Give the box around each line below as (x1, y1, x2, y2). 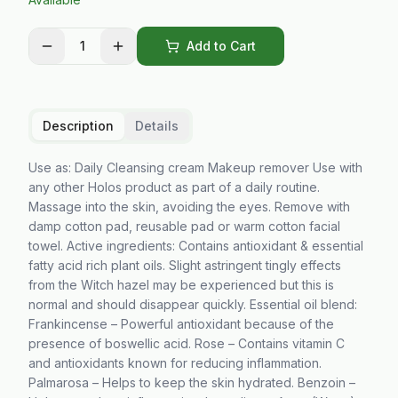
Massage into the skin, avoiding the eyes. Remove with (28, 199, 350, 214)
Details (135, 118, 179, 133)
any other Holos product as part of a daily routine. (28, 179, 320, 195)
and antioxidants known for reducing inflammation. (28, 355, 322, 370)
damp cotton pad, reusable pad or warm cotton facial (28, 219, 340, 234)
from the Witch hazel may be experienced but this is (28, 277, 334, 292)
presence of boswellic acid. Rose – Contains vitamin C (28, 336, 345, 351)
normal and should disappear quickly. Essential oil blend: (28, 297, 357, 312)
